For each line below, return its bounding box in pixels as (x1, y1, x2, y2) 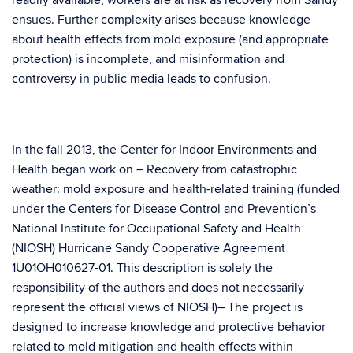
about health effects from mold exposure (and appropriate (12, 32, 329, 48)
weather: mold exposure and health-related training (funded (12, 181, 340, 198)
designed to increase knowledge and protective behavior (12, 319, 325, 336)
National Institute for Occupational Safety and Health (12, 221, 301, 237)
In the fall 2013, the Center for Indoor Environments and (12, 142, 317, 158)
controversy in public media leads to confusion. (12, 71, 271, 87)
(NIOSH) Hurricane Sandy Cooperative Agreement (12, 240, 285, 257)
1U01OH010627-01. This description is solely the (12, 260, 273, 277)
